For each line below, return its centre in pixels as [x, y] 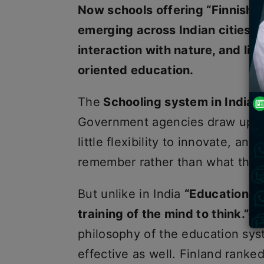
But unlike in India [131, 194]
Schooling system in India [177, 102]
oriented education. [136, 70]
